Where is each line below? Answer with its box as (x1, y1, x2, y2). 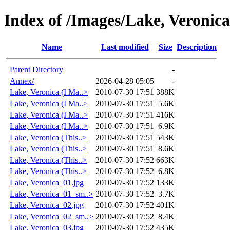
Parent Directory (10, 65, 63, 74)
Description (177, 42, 217, 51)
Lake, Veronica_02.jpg (10, 200, 84, 209)
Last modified (101, 42, 149, 51)
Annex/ (10, 76, 34, 85)
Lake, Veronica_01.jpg (10, 178, 84, 187)
